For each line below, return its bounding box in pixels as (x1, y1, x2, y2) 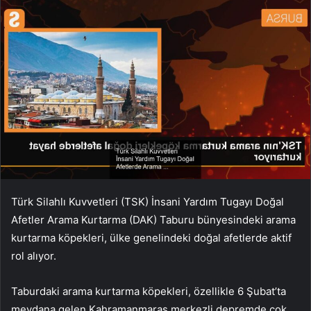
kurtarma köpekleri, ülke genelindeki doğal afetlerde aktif (11, 231, 292, 245)
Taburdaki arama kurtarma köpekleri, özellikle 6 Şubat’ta (11, 285, 286, 299)
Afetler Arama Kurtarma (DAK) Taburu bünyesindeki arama (11, 213, 296, 227)
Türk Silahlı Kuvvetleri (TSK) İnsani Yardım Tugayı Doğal (11, 195, 284, 209)
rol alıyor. (11, 249, 56, 263)
